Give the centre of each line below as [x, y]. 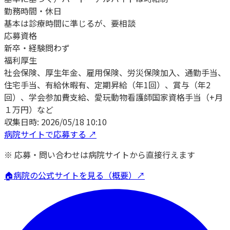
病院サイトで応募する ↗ [50, 134]
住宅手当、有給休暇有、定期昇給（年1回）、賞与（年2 [107, 84]
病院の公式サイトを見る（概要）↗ [79, 175]
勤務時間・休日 [33, 11]
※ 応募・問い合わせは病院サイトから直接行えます [100, 154]
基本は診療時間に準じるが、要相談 [70, 23]
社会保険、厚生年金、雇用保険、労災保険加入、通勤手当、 [115, 72]
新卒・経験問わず [37, 47]
